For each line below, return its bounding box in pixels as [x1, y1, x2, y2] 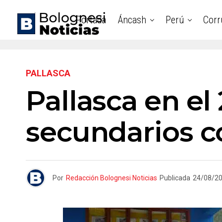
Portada [76, 14, 106, 26]
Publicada [160, 174, 190, 182]
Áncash [118, 14, 146, 26]
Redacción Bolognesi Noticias [66, 174, 157, 182]
